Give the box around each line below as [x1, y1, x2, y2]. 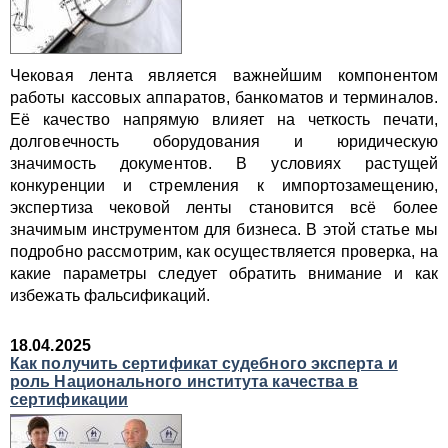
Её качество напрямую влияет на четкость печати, [10, 111, 438, 128]
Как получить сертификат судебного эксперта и [10, 355, 398, 372]
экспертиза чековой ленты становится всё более [10, 199, 438, 216]
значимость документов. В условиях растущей [10, 155, 438, 172]
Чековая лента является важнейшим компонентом [10, 67, 438, 84]
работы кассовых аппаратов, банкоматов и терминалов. [10, 89, 438, 106]
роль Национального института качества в [10, 373, 359, 390]
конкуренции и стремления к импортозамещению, [10, 177, 438, 194]
